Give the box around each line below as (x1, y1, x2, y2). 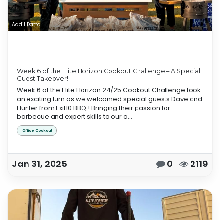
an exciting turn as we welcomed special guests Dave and (17, 94, 202, 104)
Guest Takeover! (17, 75, 68, 82)
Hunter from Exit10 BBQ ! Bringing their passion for (17, 103, 170, 113)
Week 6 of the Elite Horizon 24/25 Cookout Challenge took (17, 85, 201, 95)
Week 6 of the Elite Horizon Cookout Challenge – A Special (17, 67, 200, 75)
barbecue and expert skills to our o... (17, 112, 132, 122)
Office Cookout (22, 127, 52, 133)
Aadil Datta (12, 20, 41, 28)
